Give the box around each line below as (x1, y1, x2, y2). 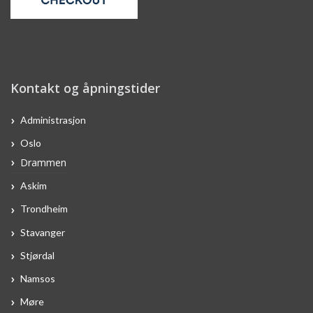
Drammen (20, 155, 66, 169)
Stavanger (20, 226, 65, 238)
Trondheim (20, 202, 68, 214)
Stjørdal (20, 249, 54, 261)
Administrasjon (20, 113, 86, 126)
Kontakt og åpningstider (10, 80, 160, 97)
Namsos (20, 272, 55, 284)
